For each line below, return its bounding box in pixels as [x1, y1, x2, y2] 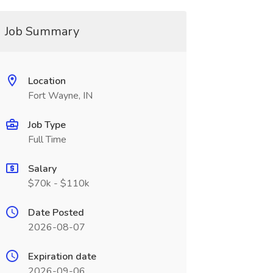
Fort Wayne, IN [27, 89, 93, 102]
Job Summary [4, 23, 79, 40]
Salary [27, 162, 57, 175]
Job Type [27, 118, 66, 132]
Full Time [27, 133, 66, 146]
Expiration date [27, 250, 96, 263]
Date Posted [27, 206, 84, 219]
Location [27, 74, 66, 88]
